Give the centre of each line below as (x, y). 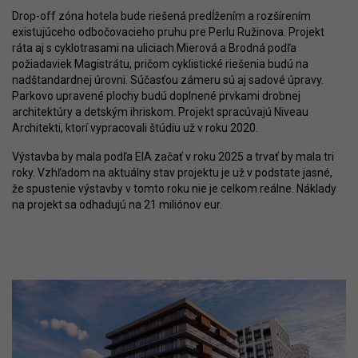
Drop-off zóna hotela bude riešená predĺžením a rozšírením (161, 16)
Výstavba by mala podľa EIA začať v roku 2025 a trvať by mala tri (173, 157)
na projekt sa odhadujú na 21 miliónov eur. (117, 205)
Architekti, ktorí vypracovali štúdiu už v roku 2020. (135, 128)
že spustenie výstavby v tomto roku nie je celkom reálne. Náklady (174, 189)
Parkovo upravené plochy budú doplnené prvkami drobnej (156, 96)
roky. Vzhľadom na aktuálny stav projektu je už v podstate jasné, (172, 173)
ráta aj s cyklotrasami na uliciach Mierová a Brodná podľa (154, 48)
